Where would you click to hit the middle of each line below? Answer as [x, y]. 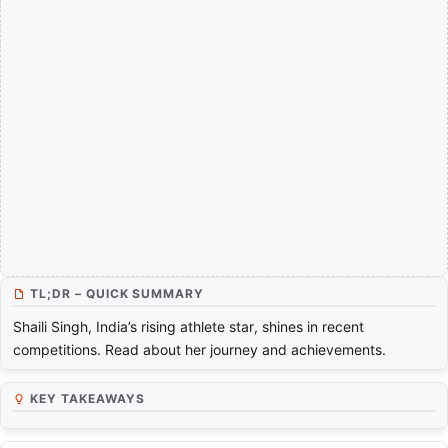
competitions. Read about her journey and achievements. [199, 350]
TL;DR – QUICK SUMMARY [117, 294]
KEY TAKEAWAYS [87, 399]
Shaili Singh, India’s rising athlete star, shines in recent [188, 327]
